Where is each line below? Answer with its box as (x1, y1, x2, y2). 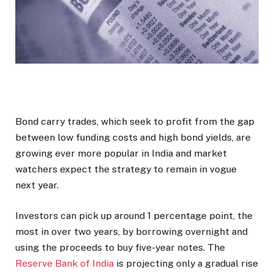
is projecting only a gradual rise (114, 257, 258, 270)
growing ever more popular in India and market (15, 147, 227, 160)
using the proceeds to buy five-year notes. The (15, 242, 225, 254)
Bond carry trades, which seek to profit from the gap (15, 116, 254, 128)
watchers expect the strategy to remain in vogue (15, 163, 237, 176)
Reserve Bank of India (15, 257, 114, 270)
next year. (15, 179, 59, 191)
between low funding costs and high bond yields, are (15, 131, 251, 144)
